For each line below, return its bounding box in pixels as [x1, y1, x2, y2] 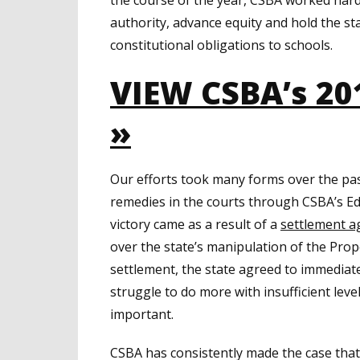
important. [110, 305, 174, 324]
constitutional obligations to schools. [110, 35, 333, 54]
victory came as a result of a [110, 215, 280, 234]
